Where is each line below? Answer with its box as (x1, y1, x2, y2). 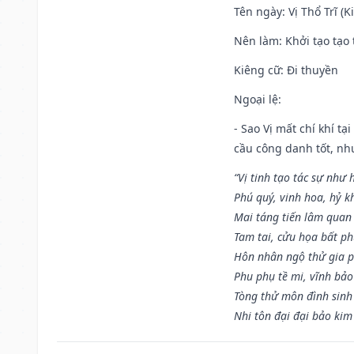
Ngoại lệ (234, 91, 278, 107)
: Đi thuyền (281, 62, 338, 77)
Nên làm (234, 32, 279, 48)
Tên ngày (234, 3, 282, 19)
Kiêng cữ (234, 62, 281, 77)
